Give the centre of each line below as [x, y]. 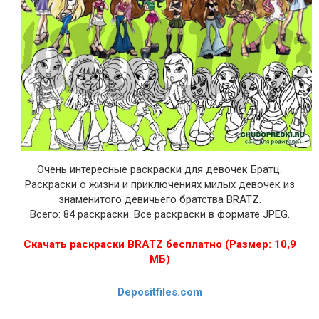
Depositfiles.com [159, 292]
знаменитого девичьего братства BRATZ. [159, 200]
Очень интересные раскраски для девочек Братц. [159, 170]
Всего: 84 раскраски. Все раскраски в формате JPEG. [159, 215]
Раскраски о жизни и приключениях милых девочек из [159, 185]
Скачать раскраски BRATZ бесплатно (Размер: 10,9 [159, 245]
